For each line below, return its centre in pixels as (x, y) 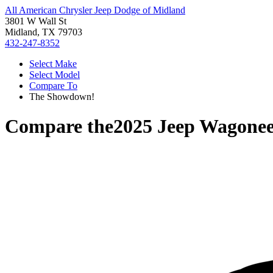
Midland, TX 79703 (44, 32)
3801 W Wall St (36, 21)
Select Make (53, 64)
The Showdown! (62, 97)
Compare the (59, 126)
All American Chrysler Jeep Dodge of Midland (95, 10)
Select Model (55, 75)
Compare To (53, 86)
